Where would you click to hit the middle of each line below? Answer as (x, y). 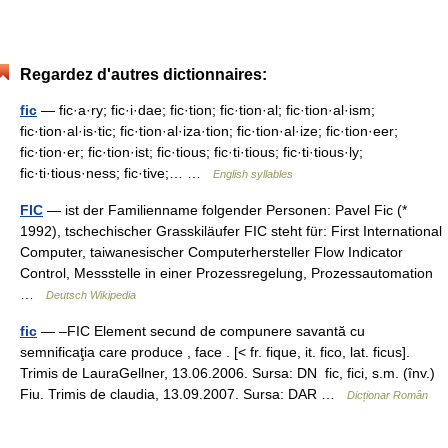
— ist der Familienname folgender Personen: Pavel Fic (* (225, 210)
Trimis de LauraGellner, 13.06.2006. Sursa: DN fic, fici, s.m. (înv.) (227, 373)
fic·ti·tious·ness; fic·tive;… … (116, 173)
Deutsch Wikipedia (91, 295)
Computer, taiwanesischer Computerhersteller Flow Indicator (211, 252)
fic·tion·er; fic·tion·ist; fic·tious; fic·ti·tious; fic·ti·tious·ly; (191, 152)
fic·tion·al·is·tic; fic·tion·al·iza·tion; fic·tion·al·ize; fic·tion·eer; (209, 131)
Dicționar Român (387, 395)
